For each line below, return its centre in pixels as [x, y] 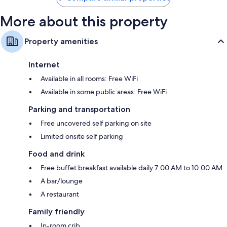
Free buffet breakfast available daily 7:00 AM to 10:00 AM [131, 168]
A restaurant [60, 194]
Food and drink [56, 154]
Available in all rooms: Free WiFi [89, 79]
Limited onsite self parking [82, 137]
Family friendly [56, 212]
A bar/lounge [62, 181]
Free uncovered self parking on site [96, 123]
